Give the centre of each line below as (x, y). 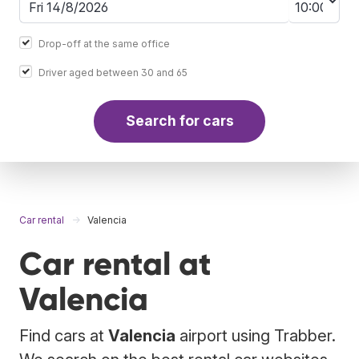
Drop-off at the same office (104, 43)
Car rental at (115, 264)
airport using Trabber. (256, 335)
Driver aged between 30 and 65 (113, 72)
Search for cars (179, 121)
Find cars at (64, 335)
